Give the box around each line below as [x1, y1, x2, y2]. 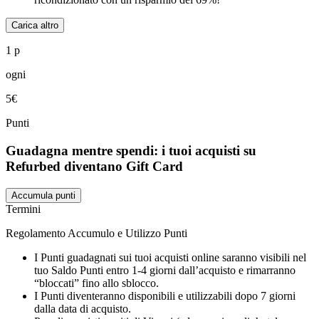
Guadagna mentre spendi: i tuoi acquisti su [6, 143, 256, 159]
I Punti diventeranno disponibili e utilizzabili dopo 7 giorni [34, 289, 296, 302]
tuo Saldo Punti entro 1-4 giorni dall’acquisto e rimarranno [34, 263, 296, 276]
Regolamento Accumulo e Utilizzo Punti [6, 226, 187, 239]
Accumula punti [11, 189, 75, 201]
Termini [6, 202, 41, 215]
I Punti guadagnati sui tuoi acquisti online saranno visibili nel [34, 251, 306, 263]
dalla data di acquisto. [34, 302, 131, 315]
